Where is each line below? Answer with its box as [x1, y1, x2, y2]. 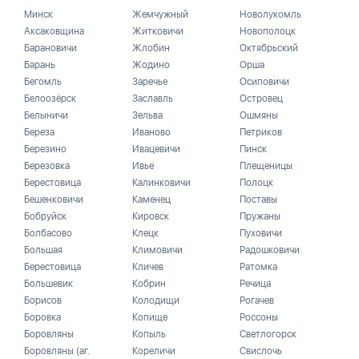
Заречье [131, 76, 167, 87]
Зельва [131, 110, 163, 121]
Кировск [131, 211, 169, 222]
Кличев [131, 261, 163, 272]
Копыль [131, 329, 166, 340]
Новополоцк [240, 26, 296, 37]
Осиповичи [240, 76, 290, 87]
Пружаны [240, 211, 281, 222]
